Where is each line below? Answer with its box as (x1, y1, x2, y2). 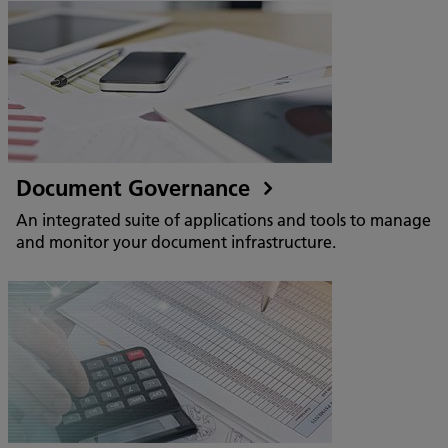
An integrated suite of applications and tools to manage (16, 209, 431, 230)
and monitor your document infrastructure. (16, 231, 336, 252)
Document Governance (16, 174, 256, 202)
